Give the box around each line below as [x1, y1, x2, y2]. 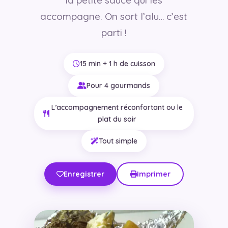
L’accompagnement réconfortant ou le [51, 102, 183, 112]
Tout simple [98, 136, 137, 146]
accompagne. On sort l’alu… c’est [40, 10, 188, 22]
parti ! [101, 26, 127, 39]
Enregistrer [63, 169, 104, 179]
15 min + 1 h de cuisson [79, 59, 155, 68]
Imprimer [136, 169, 170, 179]
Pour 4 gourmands [87, 80, 151, 90]
